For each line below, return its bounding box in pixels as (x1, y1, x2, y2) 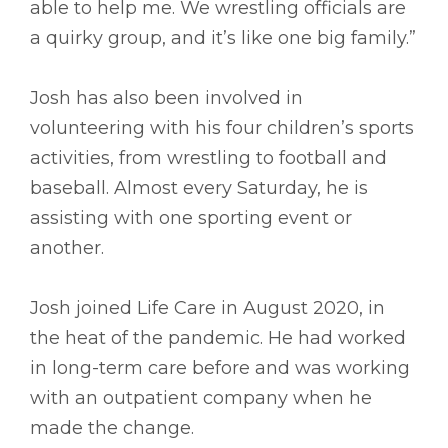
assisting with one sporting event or (30, 206, 352, 229)
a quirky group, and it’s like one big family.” (30, 26, 416, 49)
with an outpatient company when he (30, 386, 372, 409)
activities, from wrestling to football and (30, 146, 387, 169)
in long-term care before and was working (30, 356, 410, 379)
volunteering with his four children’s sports (30, 116, 414, 139)
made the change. (30, 416, 194, 439)
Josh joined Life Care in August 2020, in (30, 296, 385, 319)
